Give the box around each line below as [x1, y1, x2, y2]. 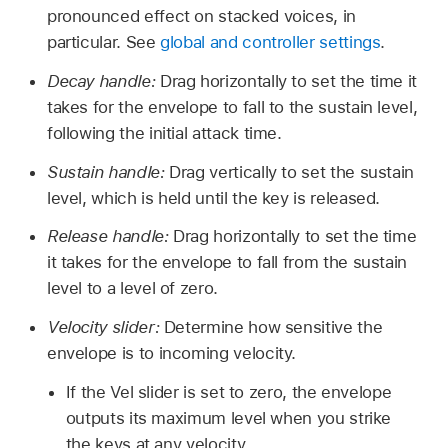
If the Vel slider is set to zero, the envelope [65, 381, 392, 402]
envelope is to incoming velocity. [46, 343, 297, 364]
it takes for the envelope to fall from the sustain [46, 252, 408, 273]
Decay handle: [46, 70, 160, 91]
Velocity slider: [46, 317, 164, 338]
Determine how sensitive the [163, 317, 383, 338]
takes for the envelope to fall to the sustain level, [46, 96, 418, 117]
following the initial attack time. [46, 122, 282, 143]
